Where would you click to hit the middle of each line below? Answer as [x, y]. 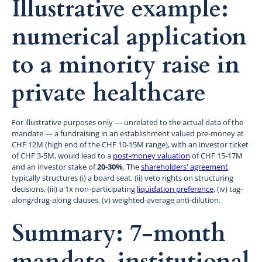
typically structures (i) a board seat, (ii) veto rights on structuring [123, 177]
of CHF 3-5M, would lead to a [62, 155]
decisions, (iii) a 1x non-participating [74, 189]
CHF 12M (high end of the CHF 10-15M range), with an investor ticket [130, 144]
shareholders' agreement [185, 166]
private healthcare [109, 93]
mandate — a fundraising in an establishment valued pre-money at [128, 133]
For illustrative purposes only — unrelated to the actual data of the [127, 122]
